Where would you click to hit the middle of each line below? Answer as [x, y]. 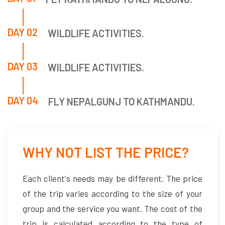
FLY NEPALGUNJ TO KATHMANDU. [122, 102]
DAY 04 [23, 101]
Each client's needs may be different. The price [113, 179]
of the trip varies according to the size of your [113, 194]
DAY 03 [23, 67]
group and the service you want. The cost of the [113, 209]
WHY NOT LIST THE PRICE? [106, 152]
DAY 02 [23, 32]
